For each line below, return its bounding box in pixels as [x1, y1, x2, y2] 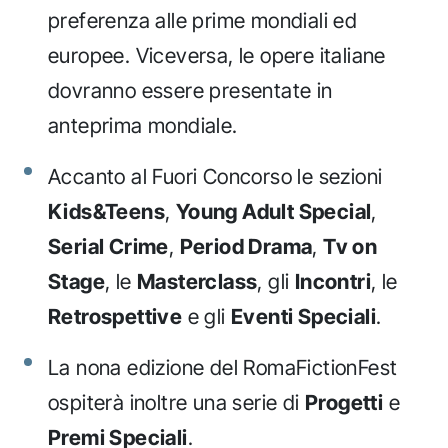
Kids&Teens [48, 198, 165, 224]
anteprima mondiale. [48, 112, 238, 138]
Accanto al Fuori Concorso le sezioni [48, 163, 383, 189]
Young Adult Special [175, 198, 372, 224]
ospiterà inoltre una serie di [48, 389, 305, 415]
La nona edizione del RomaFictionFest [48, 354, 398, 380]
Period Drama [179, 233, 313, 259]
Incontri [294, 268, 372, 294]
